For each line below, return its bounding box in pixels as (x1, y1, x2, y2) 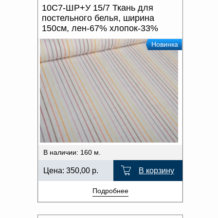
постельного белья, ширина (42, 13, 154, 23)
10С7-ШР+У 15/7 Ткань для (42, 2, 153, 13)
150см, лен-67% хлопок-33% (42, 23, 158, 33)
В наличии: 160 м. (43, 148, 101, 156)
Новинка (151, 40, 178, 48)
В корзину (139, 166, 174, 175)
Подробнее (92, 186, 128, 195)
